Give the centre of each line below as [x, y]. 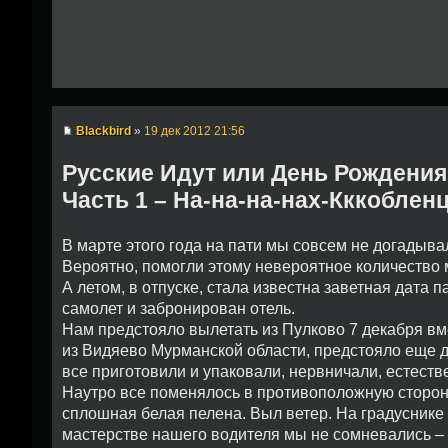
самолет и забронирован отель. [178, 309]
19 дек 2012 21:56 [194, 131]
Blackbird [103, 131]
